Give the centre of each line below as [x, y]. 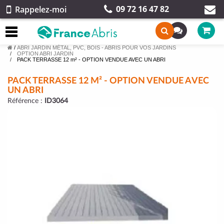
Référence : [26, 101]
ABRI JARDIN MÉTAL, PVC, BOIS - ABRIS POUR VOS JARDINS [96, 47]
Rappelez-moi [41, 9]
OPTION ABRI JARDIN [45, 53]
